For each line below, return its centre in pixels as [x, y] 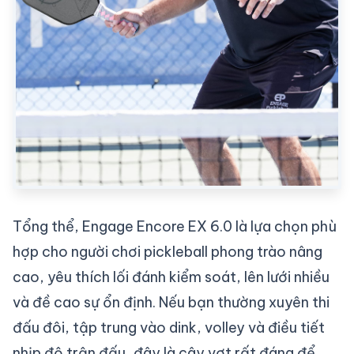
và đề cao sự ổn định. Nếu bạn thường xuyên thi [171, 303]
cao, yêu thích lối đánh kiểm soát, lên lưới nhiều [171, 277]
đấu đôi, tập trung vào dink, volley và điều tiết [169, 328]
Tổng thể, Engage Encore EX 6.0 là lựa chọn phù [175, 227]
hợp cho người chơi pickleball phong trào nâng [168, 252]
